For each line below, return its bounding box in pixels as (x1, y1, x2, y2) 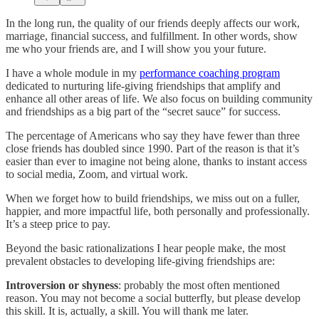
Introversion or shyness (6, 278, 118, 291)
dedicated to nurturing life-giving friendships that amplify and (6, 79, 281, 92)
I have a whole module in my (6, 66, 140, 79)
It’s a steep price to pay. (6, 217, 110, 230)
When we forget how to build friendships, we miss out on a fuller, (6, 192, 300, 204)
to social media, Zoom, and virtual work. (6, 167, 188, 180)
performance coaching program (140, 66, 280, 79)
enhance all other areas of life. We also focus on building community (6, 92, 313, 105)
